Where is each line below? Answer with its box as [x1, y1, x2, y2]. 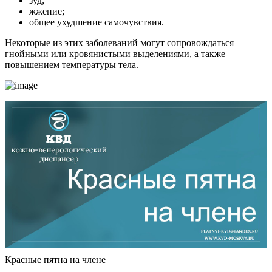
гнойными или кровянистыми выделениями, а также [5, 49, 225, 59]
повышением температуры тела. [5, 59, 138, 70]
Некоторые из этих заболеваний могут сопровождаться [5, 38, 234, 49]
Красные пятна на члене [5, 254, 106, 265]
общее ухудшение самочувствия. [29, 17, 164, 28]
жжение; [29, 6, 64, 17]
